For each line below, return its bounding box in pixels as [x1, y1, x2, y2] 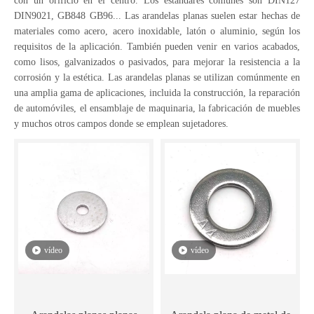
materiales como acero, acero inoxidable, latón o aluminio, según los [14, 26, 300, 36]
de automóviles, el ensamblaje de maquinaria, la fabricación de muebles [14, 103, 300, 114]
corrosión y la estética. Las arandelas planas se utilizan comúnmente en [14, 72, 300, 83]
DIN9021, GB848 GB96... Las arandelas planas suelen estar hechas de [14, 11, 300, 21]
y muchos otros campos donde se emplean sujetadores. [14, 118, 228, 129]
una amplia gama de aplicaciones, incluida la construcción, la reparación [14, 88, 300, 98]
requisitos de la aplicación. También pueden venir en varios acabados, [14, 41, 300, 52]
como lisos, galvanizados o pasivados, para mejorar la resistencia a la [14, 57, 300, 67]
